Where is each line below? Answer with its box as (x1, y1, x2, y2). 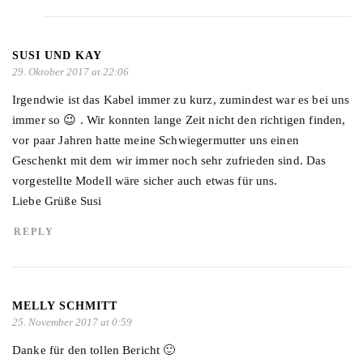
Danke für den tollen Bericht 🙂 (12, 343, 176, 357)
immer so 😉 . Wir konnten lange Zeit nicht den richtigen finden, (12, 113, 346, 126)
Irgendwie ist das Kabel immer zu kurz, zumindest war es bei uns (12, 92, 350, 106)
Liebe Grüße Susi (12, 194, 102, 207)
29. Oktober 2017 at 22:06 (12, 65, 129, 78)
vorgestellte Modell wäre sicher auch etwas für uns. (12, 173, 278, 187)
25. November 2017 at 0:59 (12, 315, 132, 328)
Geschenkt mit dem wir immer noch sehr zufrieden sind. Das (12, 153, 327, 167)
